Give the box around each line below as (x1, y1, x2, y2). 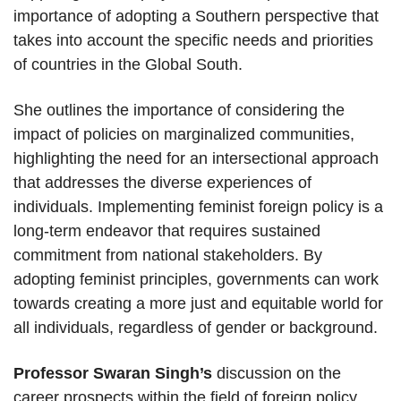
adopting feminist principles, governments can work (13, 270, 379, 289)
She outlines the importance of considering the (13, 101, 345, 120)
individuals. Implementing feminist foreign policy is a (13, 198, 383, 217)
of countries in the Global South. (13, 55, 243, 74)
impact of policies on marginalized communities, (13, 125, 354, 144)
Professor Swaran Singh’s (13, 364, 212, 383)
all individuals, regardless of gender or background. (13, 319, 378, 337)
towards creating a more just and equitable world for (13, 294, 383, 313)
